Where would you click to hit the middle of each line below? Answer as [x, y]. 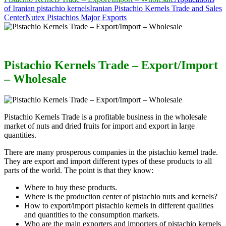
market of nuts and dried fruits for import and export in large [99, 126]
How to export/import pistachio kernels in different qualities [119, 206]
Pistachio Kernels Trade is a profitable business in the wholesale [105, 117]
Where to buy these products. [71, 188]
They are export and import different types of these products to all [108, 161]
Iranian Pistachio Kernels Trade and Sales [156, 8]
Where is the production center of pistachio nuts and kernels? [121, 197]
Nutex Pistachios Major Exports [76, 17]
